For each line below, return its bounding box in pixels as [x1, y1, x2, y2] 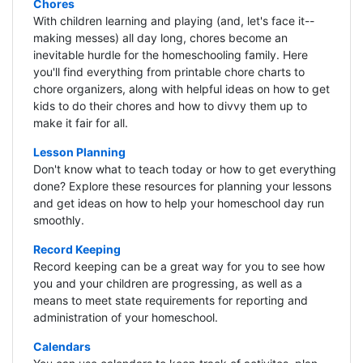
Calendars [32, 340, 91, 354]
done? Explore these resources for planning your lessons [32, 179, 331, 194]
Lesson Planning [32, 145, 126, 160]
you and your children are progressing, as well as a [32, 276, 302, 291]
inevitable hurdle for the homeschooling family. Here [32, 48, 308, 62]
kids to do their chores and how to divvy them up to [32, 99, 307, 113]
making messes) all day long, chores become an [32, 31, 288, 45]
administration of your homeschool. [32, 310, 218, 325]
